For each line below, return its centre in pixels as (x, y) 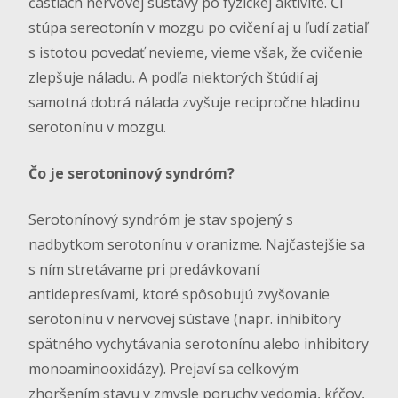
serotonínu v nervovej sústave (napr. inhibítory (185, 319)
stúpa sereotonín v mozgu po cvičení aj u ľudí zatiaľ (198, 28)
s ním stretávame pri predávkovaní (144, 270)
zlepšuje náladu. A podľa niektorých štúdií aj (173, 78)
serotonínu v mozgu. (97, 127)
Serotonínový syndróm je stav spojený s (161, 220)
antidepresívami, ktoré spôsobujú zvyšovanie (179, 295)
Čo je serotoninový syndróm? (131, 174)
